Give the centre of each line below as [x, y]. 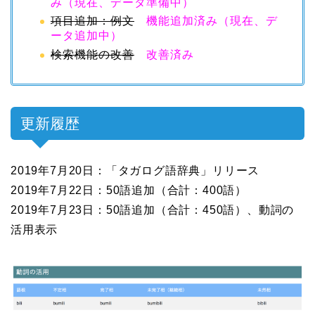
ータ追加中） [86, 36]
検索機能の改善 [92, 54]
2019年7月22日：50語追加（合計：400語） [129, 190]
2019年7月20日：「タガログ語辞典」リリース [135, 170]
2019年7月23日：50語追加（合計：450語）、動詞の [153, 210]
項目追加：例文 [92, 21]
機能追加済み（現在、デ [212, 21]
